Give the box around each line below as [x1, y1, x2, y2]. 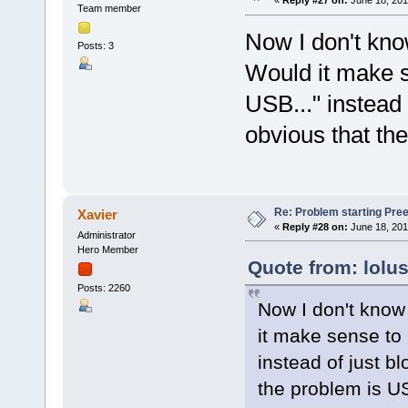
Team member [76, 3, 141, 15]
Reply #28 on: [281, 220, 348, 232]
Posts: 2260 [76, 281, 130, 293]
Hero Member [76, 243, 138, 255]
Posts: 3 [76, 39, 114, 51]
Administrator [76, 229, 136, 240]
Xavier [77, 206, 118, 222]
